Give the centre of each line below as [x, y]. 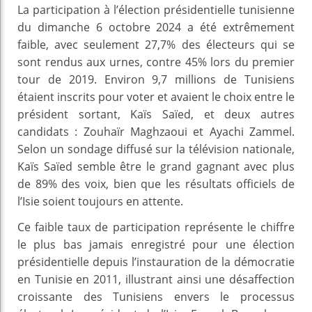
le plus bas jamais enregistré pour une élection [156, 244]
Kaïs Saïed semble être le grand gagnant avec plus [156, 166]
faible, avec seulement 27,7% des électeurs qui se [156, 44]
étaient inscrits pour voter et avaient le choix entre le [156, 96]
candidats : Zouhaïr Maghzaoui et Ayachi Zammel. [156, 131]
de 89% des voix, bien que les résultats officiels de [156, 184]
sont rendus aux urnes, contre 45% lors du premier [156, 62]
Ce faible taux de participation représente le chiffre [156, 227]
